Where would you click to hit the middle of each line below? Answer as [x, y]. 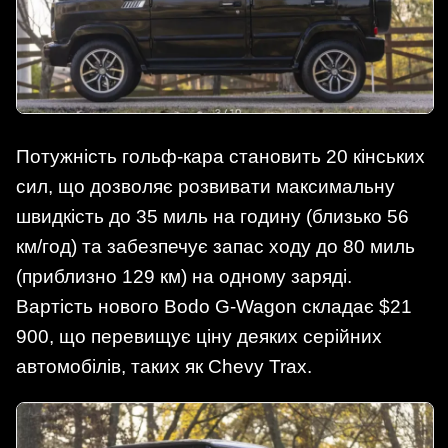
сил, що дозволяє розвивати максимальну [205, 187]
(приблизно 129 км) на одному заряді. [184, 277]
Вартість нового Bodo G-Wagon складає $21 [214, 307]
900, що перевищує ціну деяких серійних [199, 337]
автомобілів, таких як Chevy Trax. [164, 367]
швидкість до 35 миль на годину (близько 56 [212, 217]
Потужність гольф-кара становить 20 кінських [220, 157]
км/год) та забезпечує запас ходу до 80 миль [215, 247]
